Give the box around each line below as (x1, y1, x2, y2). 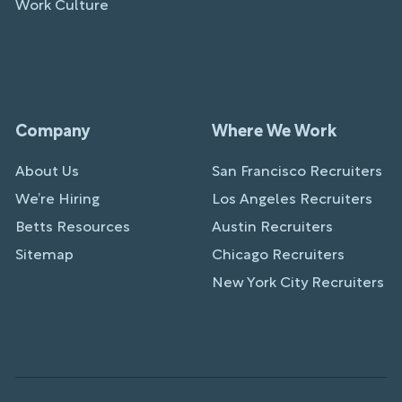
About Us (15, 165, 79, 179)
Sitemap (15, 249, 74, 262)
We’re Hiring (15, 193, 100, 206)
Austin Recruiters (212, 221, 333, 234)
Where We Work (212, 124, 336, 140)
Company (15, 124, 91, 140)
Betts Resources (15, 221, 130, 234)
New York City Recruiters (212, 276, 384, 290)
